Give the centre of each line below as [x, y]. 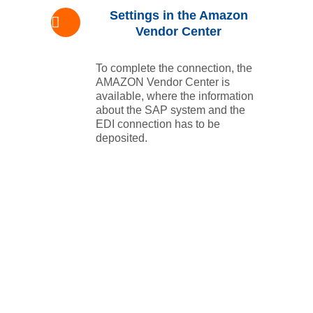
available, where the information [174, 96]
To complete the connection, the [174, 68]
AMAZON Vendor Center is [162, 82]
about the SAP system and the [170, 110]
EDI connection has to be [158, 124]
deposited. [121, 138]
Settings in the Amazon [179, 15]
